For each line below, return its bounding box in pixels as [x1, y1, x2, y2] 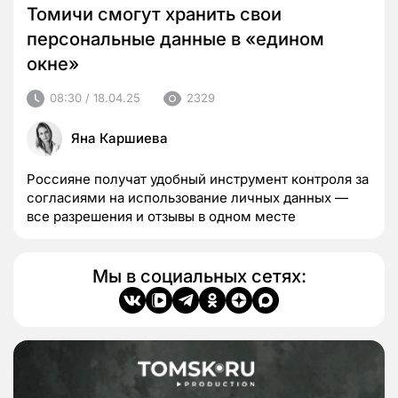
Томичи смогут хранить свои [27, 3, 282, 25]
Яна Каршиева [71, 129, 168, 147]
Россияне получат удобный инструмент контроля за [27, 170, 369, 187]
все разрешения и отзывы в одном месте [27, 207, 296, 225]
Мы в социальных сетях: [92, 265, 306, 287]
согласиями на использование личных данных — [27, 188, 348, 206]
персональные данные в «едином [27, 28, 324, 50]
